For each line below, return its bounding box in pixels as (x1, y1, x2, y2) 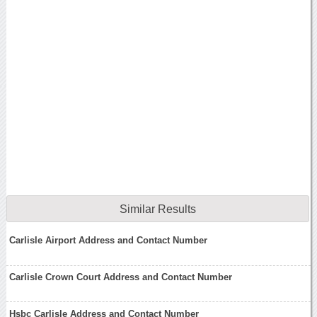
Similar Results (119, 203, 196, 216)
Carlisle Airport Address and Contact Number (9, 235, 208, 246)
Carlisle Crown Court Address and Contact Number (9, 271, 233, 282)
